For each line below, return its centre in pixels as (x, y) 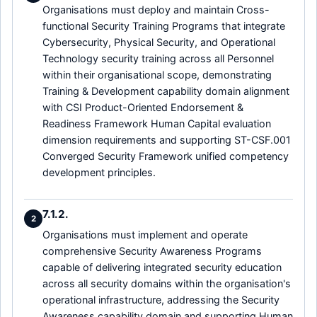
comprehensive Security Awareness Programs (152, 251)
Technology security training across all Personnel (158, 58)
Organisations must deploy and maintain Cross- (156, 9)
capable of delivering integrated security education (162, 267)
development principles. (99, 172)
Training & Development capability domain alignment (166, 91)
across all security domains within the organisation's (167, 284)
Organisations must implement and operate (145, 235)
